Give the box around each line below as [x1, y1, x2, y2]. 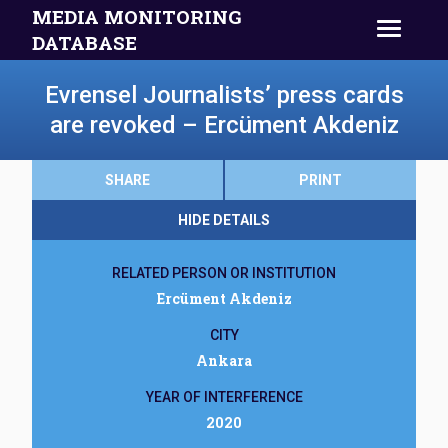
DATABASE [32, 30, 137, 55]
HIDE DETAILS [178, 212, 270, 228]
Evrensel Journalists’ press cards [44, 81, 404, 109]
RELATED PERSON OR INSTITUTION [112, 265, 336, 281]
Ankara [196, 351, 252, 370]
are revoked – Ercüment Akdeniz [49, 111, 399, 139]
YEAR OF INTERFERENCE [145, 389, 303, 405]
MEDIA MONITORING [32, 4, 242, 29]
